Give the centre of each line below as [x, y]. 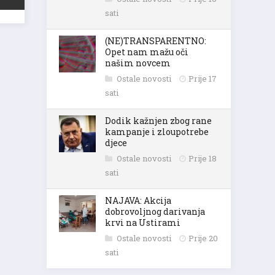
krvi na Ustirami [143, 223]
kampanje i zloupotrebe [157, 132]
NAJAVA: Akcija [138, 200]
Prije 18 [203, 158]
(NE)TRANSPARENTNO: [156, 41]
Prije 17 [203, 79]
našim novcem [138, 63]
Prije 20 [203, 238]
